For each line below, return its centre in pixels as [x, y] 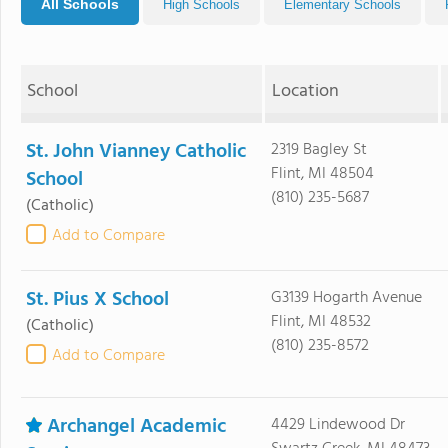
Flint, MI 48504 [322, 174]
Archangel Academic [136, 427]
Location [305, 91]
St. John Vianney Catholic [136, 152]
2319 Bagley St [318, 150]
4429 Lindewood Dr [337, 425]
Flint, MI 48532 [320, 322]
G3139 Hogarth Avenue [346, 298]
